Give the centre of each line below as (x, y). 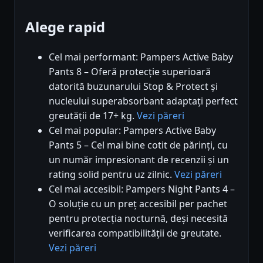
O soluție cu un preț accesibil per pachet (138, 203)
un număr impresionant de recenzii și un (139, 159)
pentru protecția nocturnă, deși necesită (138, 218)
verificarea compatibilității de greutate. (135, 233)
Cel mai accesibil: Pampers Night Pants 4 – (142, 189)
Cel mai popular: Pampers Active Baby (132, 130)
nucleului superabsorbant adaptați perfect (143, 101)
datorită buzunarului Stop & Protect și (133, 86)
